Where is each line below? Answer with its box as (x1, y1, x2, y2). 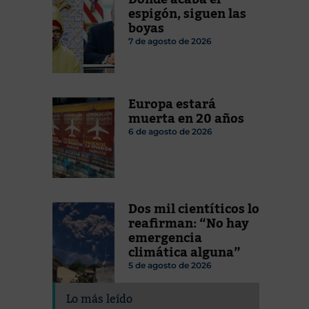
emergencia (128, 226, 202, 251)
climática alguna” (128, 240, 241, 266)
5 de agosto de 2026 (128, 260, 212, 271)
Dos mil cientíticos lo (128, 197, 259, 222)
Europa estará (128, 92, 216, 117)
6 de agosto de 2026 (128, 126, 212, 137)
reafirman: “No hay (128, 211, 249, 237)
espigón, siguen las (128, 1, 246, 27)
